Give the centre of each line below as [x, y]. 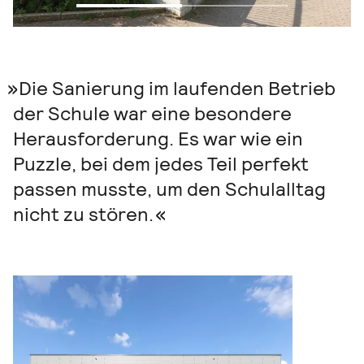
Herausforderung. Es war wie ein [158, 139]
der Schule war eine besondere [152, 114]
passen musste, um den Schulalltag [169, 189]
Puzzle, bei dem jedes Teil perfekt [161, 164]
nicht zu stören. [83, 214]
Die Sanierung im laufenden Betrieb [177, 89]
